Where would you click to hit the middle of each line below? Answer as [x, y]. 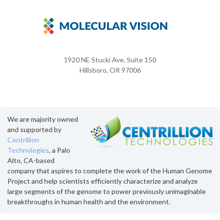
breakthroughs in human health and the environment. [89, 201]
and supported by [34, 129]
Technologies [28, 150]
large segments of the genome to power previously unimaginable [107, 191]
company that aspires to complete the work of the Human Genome [110, 170]
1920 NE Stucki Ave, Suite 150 [110, 59]
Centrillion [23, 139]
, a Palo [60, 150]
